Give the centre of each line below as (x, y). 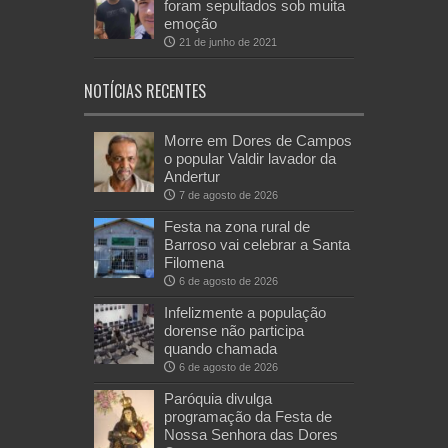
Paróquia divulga (218, 398)
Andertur (192, 176)
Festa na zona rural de (237, 226)
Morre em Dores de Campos (258, 140)
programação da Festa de (248, 416)
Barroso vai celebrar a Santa (257, 244)
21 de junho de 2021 (228, 41)
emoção (190, 23)
